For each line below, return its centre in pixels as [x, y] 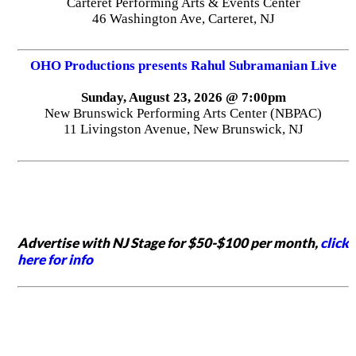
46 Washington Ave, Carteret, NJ [183, 18]
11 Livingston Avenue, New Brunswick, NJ [183, 130]
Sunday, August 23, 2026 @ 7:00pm [183, 98]
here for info [55, 259]
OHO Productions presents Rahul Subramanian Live [183, 66]
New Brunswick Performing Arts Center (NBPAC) [184, 114]
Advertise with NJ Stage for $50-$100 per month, [168, 242]
